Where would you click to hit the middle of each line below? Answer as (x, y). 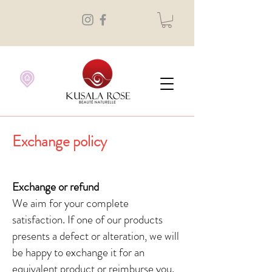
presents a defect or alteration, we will (96, 236)
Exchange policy (59, 142)
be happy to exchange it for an (78, 253)
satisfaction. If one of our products (87, 220)
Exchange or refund (56, 187)
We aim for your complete (70, 203)
